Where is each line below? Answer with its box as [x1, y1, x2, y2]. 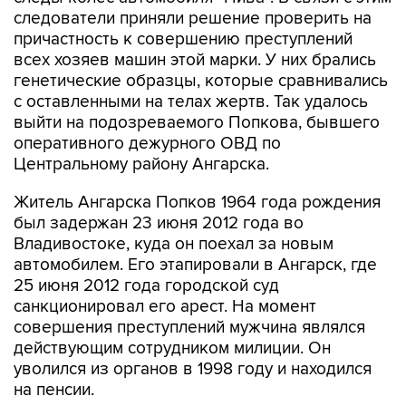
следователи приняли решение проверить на [14, 8, 372, 29]
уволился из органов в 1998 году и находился [14, 359, 372, 380]
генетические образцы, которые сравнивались [14, 71, 388, 92]
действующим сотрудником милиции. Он [14, 338, 331, 359]
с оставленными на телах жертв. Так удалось [14, 92, 368, 112]
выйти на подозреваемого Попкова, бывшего [14, 112, 380, 133]
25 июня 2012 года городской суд [14, 275, 279, 296]
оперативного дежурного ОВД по [14, 133, 281, 154]
